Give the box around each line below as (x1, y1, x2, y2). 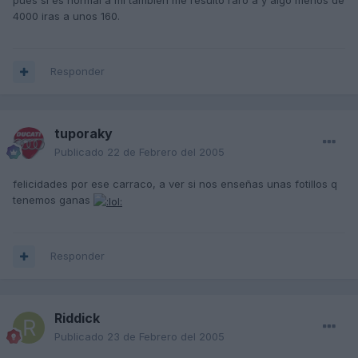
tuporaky (54, 125, 113, 142)
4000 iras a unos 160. (13, 10, 120, 23)
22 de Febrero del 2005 (107, 145, 225, 159)
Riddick (54, 310, 100, 327)
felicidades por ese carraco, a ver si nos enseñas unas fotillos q (13, 177, 337, 191)
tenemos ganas (13, 193, 93, 207)
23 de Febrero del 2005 (107, 330, 225, 344)
